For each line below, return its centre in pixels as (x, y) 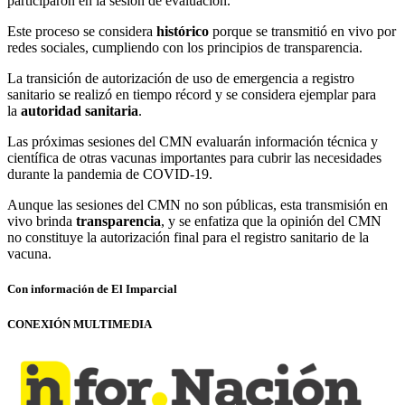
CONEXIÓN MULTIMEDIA (80, 324)
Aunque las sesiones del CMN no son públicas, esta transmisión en (198, 205)
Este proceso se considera (82, 32)
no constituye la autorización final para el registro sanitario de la (188, 238)
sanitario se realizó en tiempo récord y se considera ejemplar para (192, 95)
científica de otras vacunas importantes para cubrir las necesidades (194, 158)
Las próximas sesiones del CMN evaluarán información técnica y (193, 142)
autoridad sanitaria (80, 111)
